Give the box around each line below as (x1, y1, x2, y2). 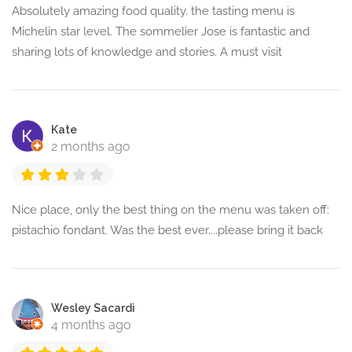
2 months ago (51, 139, 130, 155)
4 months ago (51, 317, 131, 333)
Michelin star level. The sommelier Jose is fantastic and (12, 24, 310, 39)
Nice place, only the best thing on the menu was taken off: (12, 203, 329, 218)
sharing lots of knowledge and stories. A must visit (12, 45, 282, 60)
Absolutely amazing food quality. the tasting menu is (12, 4, 295, 19)
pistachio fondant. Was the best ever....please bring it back (12, 223, 323, 238)
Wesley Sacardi (51, 302, 135, 315)
